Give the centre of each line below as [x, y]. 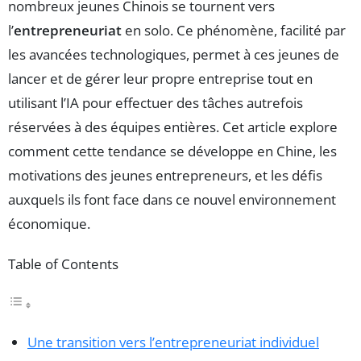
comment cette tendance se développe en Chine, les [172, 151]
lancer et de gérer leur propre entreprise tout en [160, 79]
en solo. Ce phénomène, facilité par [234, 31]
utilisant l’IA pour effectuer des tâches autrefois [156, 103]
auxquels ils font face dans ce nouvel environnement [172, 200]
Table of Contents [63, 264]
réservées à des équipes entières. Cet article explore [173, 127]
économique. [49, 224]
